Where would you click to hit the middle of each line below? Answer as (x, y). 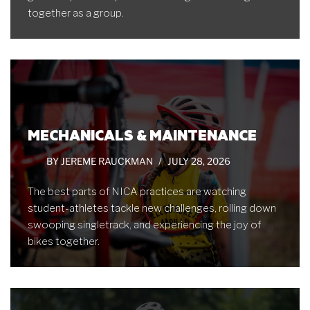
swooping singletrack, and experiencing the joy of (144, 225)
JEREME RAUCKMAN (107, 161)
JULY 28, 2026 (199, 161)
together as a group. (76, 13)
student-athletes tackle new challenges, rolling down (152, 208)
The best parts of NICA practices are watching (137, 192)
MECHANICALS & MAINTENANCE (142, 135)
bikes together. (64, 241)
